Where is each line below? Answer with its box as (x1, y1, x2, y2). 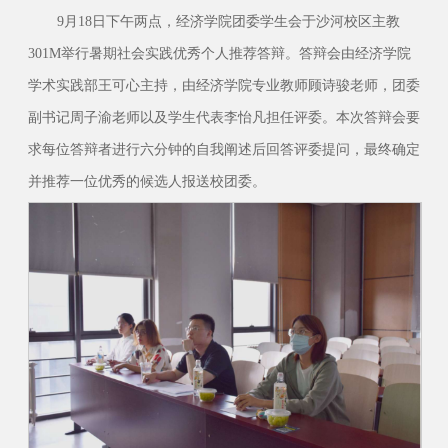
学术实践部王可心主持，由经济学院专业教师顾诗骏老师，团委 (27, 77, 420, 94)
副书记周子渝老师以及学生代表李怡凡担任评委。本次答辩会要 (27, 109, 420, 126)
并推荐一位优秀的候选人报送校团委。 (27, 173, 266, 190)
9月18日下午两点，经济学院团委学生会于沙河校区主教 (56, 13, 400, 30)
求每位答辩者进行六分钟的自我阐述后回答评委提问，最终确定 (27, 141, 420, 158)
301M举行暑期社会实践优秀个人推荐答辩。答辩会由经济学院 (27, 45, 411, 62)
